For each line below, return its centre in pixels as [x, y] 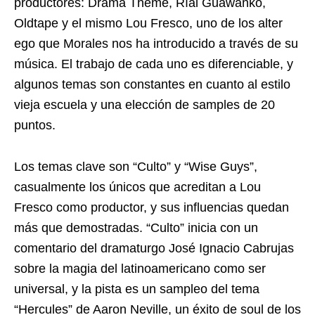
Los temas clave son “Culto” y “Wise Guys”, [136, 167]
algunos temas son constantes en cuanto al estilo [152, 85]
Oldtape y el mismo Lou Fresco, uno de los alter [148, 24]
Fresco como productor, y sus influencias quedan [152, 208]
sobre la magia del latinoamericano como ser [140, 269]
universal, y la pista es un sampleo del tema [137, 289]
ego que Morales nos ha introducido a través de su [156, 44]
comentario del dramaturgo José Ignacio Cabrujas [154, 249]
